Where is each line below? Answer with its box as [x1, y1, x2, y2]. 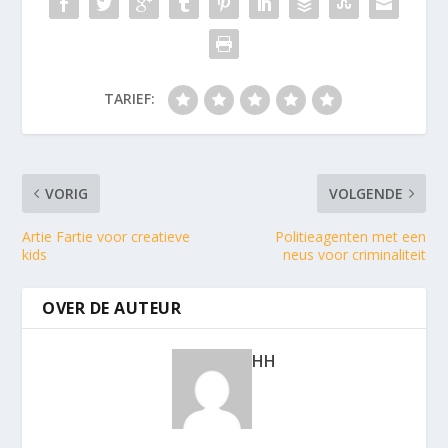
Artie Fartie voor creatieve [22, 227, 191, 247]
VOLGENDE [328, 184, 403, 204]
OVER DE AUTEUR [42, 297, 182, 320]
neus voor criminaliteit [282, 245, 426, 265]
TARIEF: [103, 89, 155, 109]
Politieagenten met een [274, 227, 426, 247]
